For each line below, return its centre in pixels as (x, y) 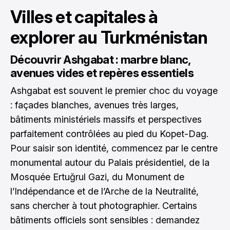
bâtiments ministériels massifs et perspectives (106, 119)
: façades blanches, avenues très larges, (94, 105)
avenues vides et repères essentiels (102, 73)
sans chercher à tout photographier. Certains (104, 206)
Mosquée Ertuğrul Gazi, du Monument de (97, 177)
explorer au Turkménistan (109, 37)
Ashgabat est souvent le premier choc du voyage (114, 91)
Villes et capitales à (84, 17)
